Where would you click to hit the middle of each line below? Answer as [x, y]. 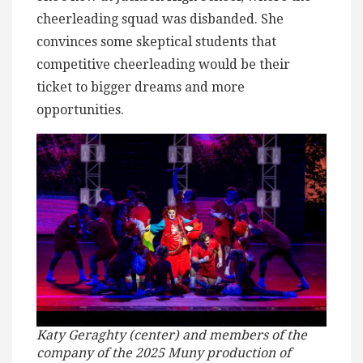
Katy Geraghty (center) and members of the [172, 335]
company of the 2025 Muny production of [164, 352]
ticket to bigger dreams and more [141, 87]
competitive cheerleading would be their [163, 64]
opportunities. [80, 109]
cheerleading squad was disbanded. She [160, 19]
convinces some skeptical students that [156, 41]
